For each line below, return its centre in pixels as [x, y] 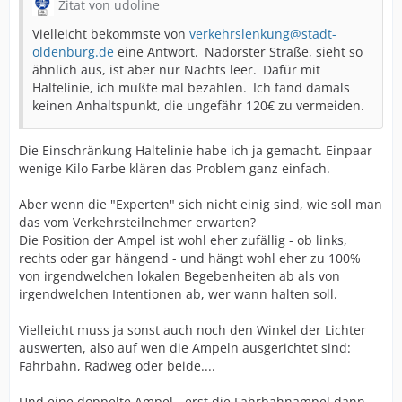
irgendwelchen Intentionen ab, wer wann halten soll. [178, 294]
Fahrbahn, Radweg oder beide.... [117, 366]
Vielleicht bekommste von [111, 34]
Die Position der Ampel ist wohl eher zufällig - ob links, [183, 240]
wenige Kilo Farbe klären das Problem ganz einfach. [175, 168]
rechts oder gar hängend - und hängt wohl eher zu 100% [190, 258]
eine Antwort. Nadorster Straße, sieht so [238, 52]
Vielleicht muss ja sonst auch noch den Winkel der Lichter [192, 330]
